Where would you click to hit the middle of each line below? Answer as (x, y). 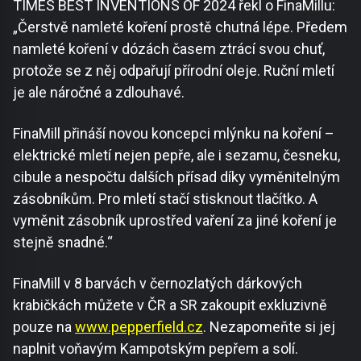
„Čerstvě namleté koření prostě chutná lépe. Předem (180, 27)
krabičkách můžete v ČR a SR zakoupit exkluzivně (170, 305)
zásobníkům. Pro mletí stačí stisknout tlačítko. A (165, 198)
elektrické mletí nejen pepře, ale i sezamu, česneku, (176, 155)
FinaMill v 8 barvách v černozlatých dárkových (158, 283)
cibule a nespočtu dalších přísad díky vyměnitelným (176, 176)
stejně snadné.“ (63, 242)
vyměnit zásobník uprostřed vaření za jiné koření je (175, 220)
